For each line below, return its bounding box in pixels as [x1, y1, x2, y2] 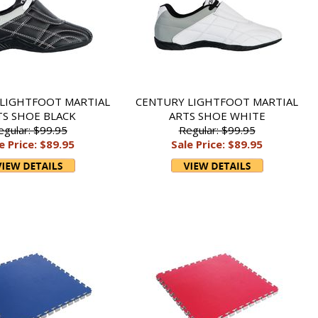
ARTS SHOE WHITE [168, 109, 265, 123]
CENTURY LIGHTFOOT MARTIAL [136, 94, 299, 109]
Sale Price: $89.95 [171, 137, 263, 151]
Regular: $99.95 [178, 123, 256, 137]
